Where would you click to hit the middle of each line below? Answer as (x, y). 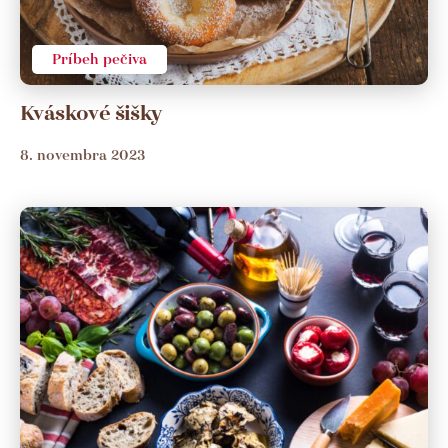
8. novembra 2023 (82, 155)
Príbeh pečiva (99, 59)
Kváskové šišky (91, 114)
